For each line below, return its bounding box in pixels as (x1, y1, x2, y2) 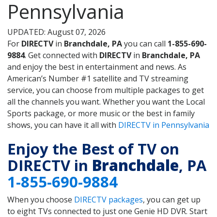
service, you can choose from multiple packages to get (7, 85, 204, 96)
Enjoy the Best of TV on (7, 138, 179, 159)
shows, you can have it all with (7, 120, 118, 131)
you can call (122, 38, 168, 49)
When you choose (7, 194, 74, 205)
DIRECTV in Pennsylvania (118, 120, 209, 131)
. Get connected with (25, 50, 99, 61)
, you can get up (143, 194, 201, 205)
